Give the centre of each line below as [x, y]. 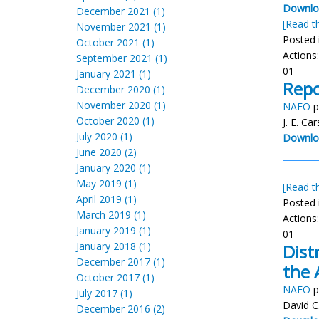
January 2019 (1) [114, 230]
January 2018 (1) [114, 246]
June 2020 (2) [106, 152]
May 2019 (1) [106, 183]
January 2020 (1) [114, 168]
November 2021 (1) [121, 27]
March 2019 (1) [111, 215]
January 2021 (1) [114, 74]
